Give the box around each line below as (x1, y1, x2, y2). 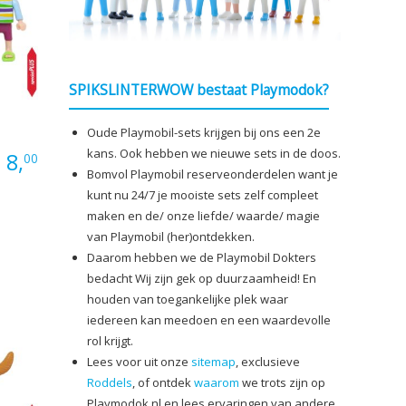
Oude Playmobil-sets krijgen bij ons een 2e (87, 123, 321, 140)
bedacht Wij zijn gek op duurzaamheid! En (87, 269, 316, 286)
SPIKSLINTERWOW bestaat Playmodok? (69, 79, 329, 100)
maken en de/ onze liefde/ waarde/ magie (87, 207, 320, 224)
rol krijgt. (87, 332, 133, 349)
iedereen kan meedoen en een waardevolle (87, 311, 331, 328)
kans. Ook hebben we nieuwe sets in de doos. (87, 144, 341, 161)
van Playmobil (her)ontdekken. (87, 227, 255, 245)
